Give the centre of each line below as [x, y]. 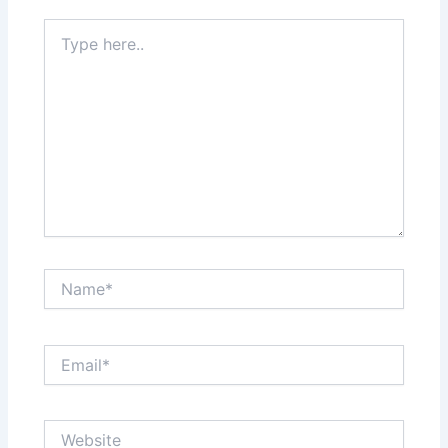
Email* [64, 353]
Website [70, 429]
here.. [62, 48]
